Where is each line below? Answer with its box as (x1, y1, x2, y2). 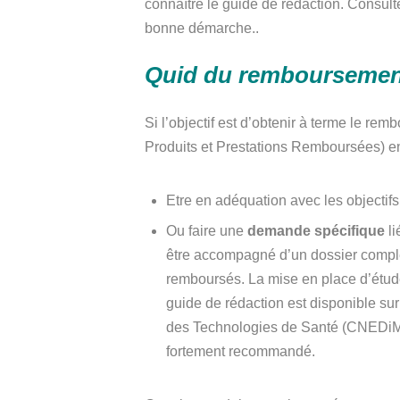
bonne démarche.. (145, 21, 259, 36)
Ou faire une (166, 222, 247, 238)
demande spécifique (247, 222, 385, 238)
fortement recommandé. (166, 343, 319, 359)
